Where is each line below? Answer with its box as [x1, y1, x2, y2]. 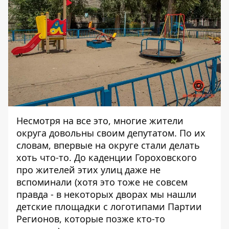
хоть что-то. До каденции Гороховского [16, 151, 197, 164]
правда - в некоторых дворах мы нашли [16, 188, 197, 200]
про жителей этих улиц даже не [16, 163, 161, 176]
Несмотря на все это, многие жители [16, 114, 184, 127]
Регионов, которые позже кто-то [16, 212, 165, 225]
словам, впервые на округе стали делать [16, 139, 200, 151]
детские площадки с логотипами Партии [16, 200, 202, 213]
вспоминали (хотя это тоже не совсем [16, 175, 188, 188]
